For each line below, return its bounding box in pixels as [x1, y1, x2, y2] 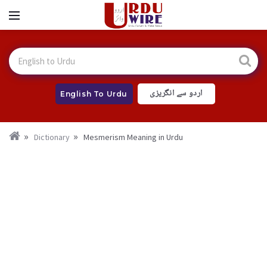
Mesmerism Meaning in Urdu [83, 132, 183, 142]
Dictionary [34, 132, 70, 142]
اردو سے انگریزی [150, 86, 203, 101]
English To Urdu [60, 89, 128, 98]
